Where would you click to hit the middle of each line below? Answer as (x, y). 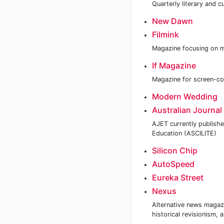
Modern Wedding (185, 96)
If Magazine (174, 65)
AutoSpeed (173, 164)
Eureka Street (178, 177)
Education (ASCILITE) (184, 133)
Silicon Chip (175, 150)
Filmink (165, 34)
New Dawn (172, 21)
